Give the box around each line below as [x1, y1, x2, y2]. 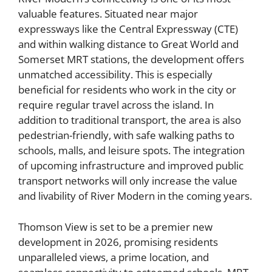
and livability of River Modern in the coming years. [18, 189, 252, 203]
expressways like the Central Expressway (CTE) [18, 22, 238, 36]
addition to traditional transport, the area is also [18, 113, 241, 127]
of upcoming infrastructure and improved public [18, 158, 243, 173]
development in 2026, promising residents [18, 234, 218, 249]
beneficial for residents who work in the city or [18, 83, 236, 97]
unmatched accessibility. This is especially [18, 67, 212, 82]
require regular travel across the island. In [18, 98, 214, 112]
